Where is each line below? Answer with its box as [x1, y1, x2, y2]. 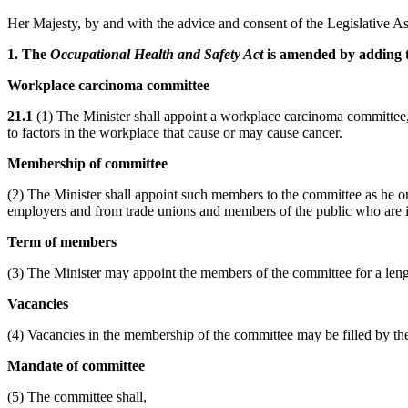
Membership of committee [7, 155, 168, 171]
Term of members [7, 233, 117, 250]
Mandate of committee [7, 357, 145, 373]
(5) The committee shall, [7, 388, 147, 404]
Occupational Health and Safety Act [50, 46, 263, 62]
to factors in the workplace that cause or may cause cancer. [7, 124, 342, 140]
